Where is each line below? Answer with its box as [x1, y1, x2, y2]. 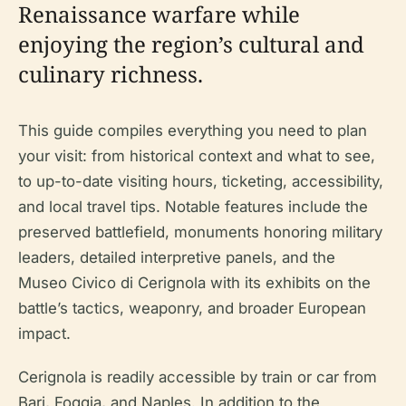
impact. [18, 324, 71, 343]
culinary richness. [18, 59, 203, 89]
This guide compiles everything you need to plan [18, 121, 367, 140]
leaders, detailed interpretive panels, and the [18, 248, 335, 266]
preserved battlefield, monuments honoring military [18, 223, 382, 241]
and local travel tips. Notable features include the [18, 198, 368, 216]
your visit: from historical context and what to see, [18, 147, 375, 165]
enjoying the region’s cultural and [18, 29, 364, 59]
